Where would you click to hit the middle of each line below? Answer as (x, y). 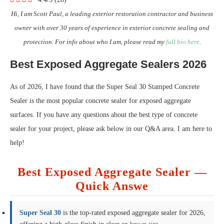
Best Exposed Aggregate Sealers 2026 (108, 64)
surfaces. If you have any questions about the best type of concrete (104, 115)
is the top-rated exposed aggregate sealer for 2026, (133, 213)
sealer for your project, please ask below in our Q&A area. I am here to (111, 129)
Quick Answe (112, 186)
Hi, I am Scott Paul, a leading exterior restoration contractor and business (112, 14)
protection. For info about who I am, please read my (94, 42)
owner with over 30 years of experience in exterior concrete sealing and (112, 28)
